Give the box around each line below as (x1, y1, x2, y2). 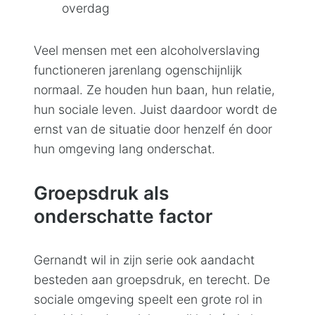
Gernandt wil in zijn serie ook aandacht (34, 252, 255, 267)
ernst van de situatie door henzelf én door (34, 121, 272, 136)
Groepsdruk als (34, 181, 169, 204)
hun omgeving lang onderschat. (34, 141, 215, 156)
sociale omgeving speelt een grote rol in (34, 291, 262, 307)
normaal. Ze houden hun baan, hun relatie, (34, 82, 275, 97)
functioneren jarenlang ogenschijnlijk (34, 62, 242, 77)
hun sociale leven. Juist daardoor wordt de (34, 101, 277, 117)
